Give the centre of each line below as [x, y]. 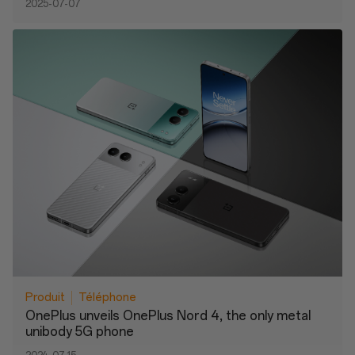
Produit [45, 297]
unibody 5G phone [80, 332]
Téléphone [107, 297]
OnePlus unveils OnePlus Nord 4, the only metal [168, 316]
